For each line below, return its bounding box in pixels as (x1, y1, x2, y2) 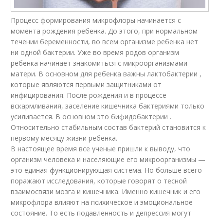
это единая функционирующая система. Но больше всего (11, 165, 202, 175)
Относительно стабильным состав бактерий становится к (11, 123, 206, 132)
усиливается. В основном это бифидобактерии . (11, 112, 172, 122)
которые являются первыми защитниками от (11, 80, 162, 90)
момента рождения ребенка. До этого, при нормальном (11, 26, 198, 36)
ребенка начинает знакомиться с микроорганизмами (11, 58, 188, 68)
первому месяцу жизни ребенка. (11, 133, 118, 143)
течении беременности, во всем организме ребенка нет (11, 37, 199, 47)
